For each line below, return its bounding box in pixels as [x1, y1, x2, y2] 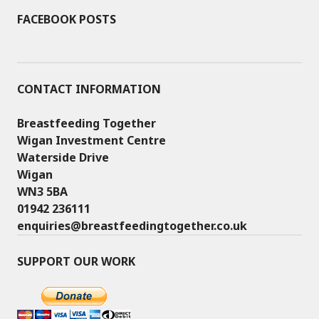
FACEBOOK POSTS [17, 11, 116, 27]
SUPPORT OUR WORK [17, 253, 135, 269]
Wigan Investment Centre [17, 132, 166, 148]
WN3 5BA [17, 184, 68, 199]
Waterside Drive [17, 150, 109, 165]
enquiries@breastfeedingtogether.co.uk [17, 218, 247, 234]
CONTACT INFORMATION [17, 81, 161, 97]
